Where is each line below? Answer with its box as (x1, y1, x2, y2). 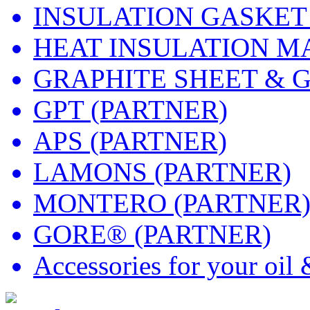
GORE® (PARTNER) (33, 219, 271, 249)
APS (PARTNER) (33, 125, 227, 156)
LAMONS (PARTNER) (33, 156, 291, 187)
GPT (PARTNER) (33, 94, 228, 125)
